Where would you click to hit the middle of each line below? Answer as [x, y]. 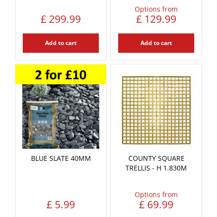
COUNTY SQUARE [156, 158]
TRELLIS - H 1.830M [156, 168]
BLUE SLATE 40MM [61, 158]
